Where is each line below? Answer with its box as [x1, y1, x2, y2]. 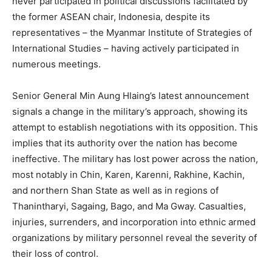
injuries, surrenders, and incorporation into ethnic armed [12, 216, 256, 228]
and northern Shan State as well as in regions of [12, 185, 219, 197]
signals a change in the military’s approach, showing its [12, 106, 248, 118]
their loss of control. [12, 248, 98, 260]
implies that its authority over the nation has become [12, 137, 237, 149]
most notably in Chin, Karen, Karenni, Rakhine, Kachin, [12, 169, 245, 181]
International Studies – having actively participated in [12, 42, 239, 55]
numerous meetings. [12, 58, 101, 70]
